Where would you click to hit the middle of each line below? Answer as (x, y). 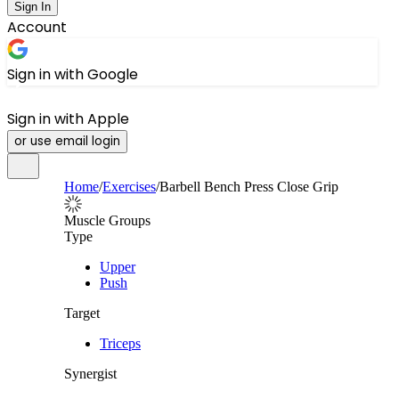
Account (37, 27)
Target (82, 313)
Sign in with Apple (68, 119)
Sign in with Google (73, 74)
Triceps (120, 343)
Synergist (90, 374)
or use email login (67, 141)
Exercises (129, 187)
